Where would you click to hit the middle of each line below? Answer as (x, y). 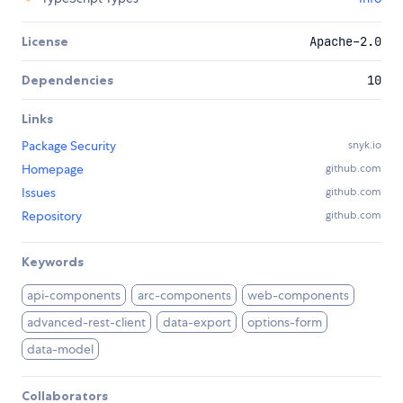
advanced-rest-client (87, 322)
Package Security (69, 145)
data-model (61, 349)
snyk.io (365, 144)
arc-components (184, 295)
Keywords (53, 261)
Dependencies (67, 80)
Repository (52, 215)
